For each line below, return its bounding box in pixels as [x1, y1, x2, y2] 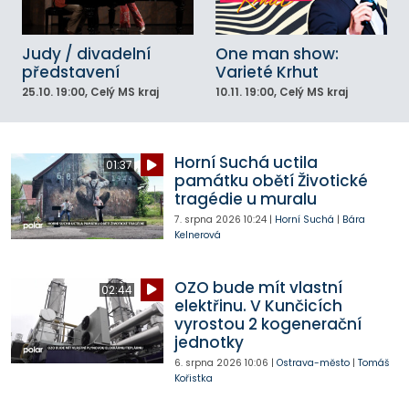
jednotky [173, 330, 244, 353]
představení [22, 60, 120, 83]
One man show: [215, 42, 339, 65]
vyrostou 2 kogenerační [173, 312, 362, 335]
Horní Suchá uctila [173, 152, 318, 174]
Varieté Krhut [215, 60, 319, 83]
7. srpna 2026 [173, 213, 241, 227]
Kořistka [173, 371, 213, 385]
